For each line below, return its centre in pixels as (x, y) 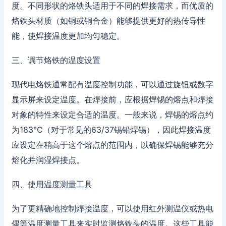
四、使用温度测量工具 (52, 184)
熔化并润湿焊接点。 (48, 160)
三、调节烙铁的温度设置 (56, 60)
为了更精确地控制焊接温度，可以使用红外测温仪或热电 (112, 208)
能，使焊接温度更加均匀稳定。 (68, 36)
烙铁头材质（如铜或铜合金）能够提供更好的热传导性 (108, 20)
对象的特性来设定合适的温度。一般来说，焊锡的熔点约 (112, 114)
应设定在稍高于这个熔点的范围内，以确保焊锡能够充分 (112, 145)
